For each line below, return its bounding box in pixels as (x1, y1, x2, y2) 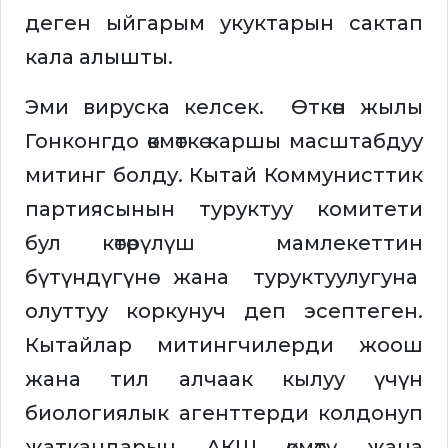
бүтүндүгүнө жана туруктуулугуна (25, 265, 423, 290)
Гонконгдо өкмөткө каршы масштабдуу (25, 129, 423, 154)
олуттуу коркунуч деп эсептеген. (25, 299, 423, 324)
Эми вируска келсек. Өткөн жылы (25, 95, 423, 120)
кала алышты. (25, 45, 173, 70)
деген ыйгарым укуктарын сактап (25, 11, 423, 36)
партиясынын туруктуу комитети (25, 197, 423, 222)
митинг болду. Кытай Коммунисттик (25, 163, 423, 188)
